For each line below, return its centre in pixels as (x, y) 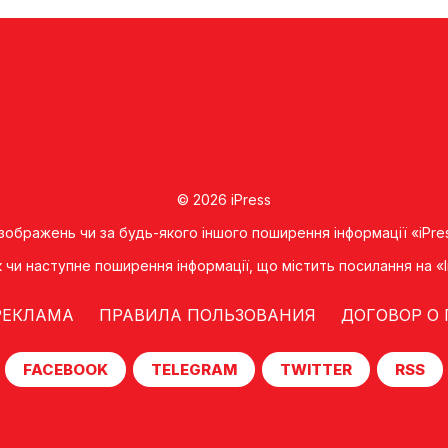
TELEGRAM (194, 369)
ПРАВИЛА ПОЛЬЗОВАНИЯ (207, 314)
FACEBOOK (65, 369)
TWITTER (316, 369)
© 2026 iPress (224, 199)
